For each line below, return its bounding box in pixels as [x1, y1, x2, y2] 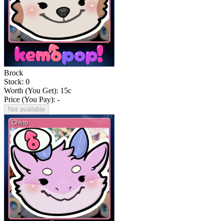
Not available [8, 106, 45, 113]
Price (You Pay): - [4, 95, 60, 104]
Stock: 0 [4, 77, 30, 86]
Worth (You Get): [4, 86, 60, 95]
